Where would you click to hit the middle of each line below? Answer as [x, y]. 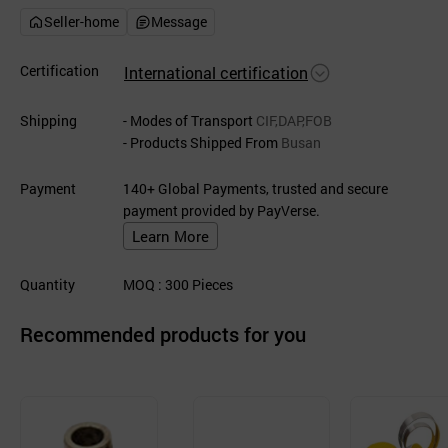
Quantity [47, 284]
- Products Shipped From [200, 142]
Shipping [48, 120]
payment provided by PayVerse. [221, 210]
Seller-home [81, 21]
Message [179, 21]
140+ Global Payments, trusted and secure [255, 188]
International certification [216, 72]
